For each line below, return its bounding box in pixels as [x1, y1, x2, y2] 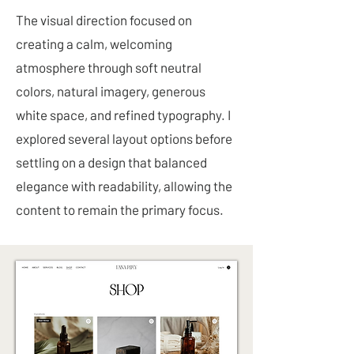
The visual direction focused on [16, 12, 192, 28]
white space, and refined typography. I [16, 107, 231, 122]
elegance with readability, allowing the [16, 178, 232, 194]
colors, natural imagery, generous [16, 83, 205, 99]
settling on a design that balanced [16, 154, 207, 170]
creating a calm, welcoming [16, 36, 172, 51]
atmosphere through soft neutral [16, 59, 201, 75]
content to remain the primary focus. [16, 201, 224, 217]
